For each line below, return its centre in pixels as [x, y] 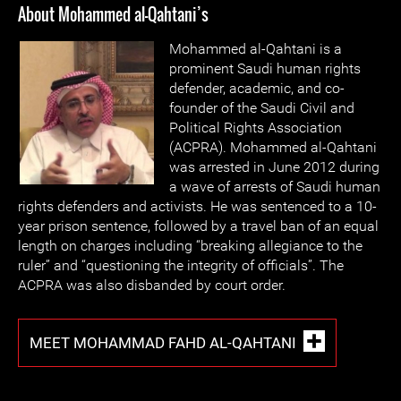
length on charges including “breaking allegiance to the [190, 246]
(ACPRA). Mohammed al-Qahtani [273, 147]
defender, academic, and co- [257, 88]
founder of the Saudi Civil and [262, 108]
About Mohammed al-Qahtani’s [113, 14]
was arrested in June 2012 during [274, 167]
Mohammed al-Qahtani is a [256, 49]
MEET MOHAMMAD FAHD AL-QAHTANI [163, 342]
